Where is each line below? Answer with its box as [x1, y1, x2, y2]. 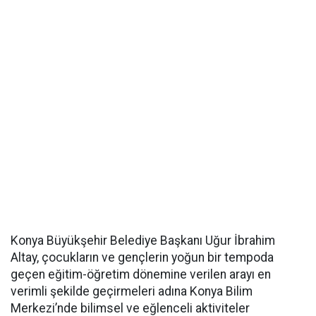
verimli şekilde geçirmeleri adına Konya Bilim [11, 284, 253, 298]
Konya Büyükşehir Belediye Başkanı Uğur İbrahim [11, 233, 275, 248]
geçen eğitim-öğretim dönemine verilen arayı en [11, 267, 271, 281]
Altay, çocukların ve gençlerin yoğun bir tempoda [11, 250, 274, 265]
